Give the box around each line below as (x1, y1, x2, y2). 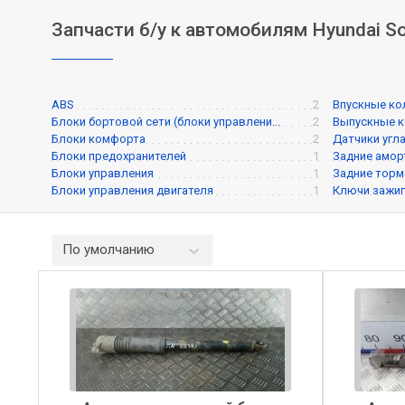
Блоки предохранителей (52, 149, 186, 164)
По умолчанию (62, 241, 155, 259)
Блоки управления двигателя (52, 184, 213, 198)
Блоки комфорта (52, 132, 146, 146)
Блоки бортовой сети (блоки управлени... (52, 115, 280, 129)
